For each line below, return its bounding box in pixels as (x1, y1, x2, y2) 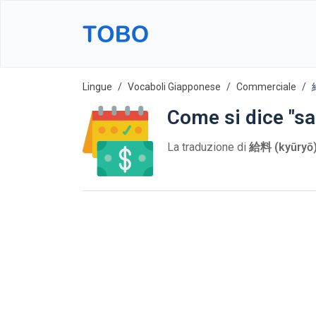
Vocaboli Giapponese (128, 81, 221, 92)
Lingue (83, 81, 112, 92)
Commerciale (236, 81, 296, 92)
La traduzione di (167, 140, 249, 154)
